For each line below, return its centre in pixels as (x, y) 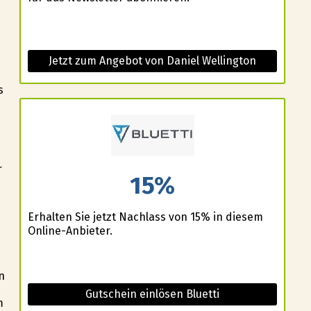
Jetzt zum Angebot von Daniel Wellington (152, 61)
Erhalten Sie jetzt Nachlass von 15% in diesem (145, 217)
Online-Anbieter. (70, 230)
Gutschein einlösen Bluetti (152, 294)
